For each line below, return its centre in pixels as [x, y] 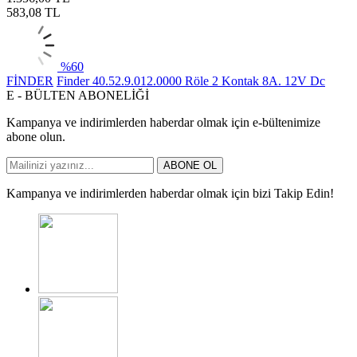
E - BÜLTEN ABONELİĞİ [78, 95]
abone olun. [36, 136]
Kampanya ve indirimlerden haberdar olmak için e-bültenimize [163, 122]
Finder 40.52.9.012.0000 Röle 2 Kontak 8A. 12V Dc [191, 80]
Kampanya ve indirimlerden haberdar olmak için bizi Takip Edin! [170, 193]
